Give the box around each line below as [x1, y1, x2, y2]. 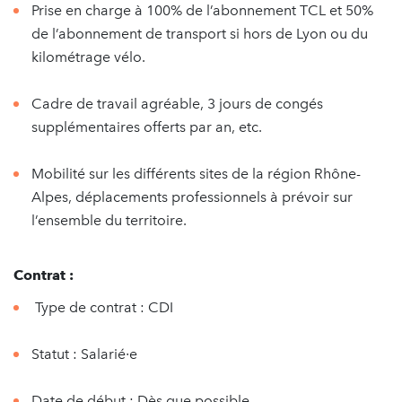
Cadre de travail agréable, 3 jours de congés [31, 95, 323, 112]
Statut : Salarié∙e [31, 345, 137, 363]
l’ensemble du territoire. [31, 212, 187, 229]
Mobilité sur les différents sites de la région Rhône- [31, 165, 361, 182]
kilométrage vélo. [31, 48, 145, 66]
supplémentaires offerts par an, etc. [31, 118, 262, 135]
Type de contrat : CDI [31, 299, 173, 316]
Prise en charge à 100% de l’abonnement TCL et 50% [31, 2, 373, 19]
